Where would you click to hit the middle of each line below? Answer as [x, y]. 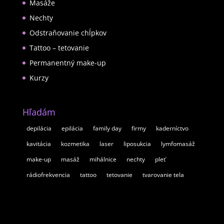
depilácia [39, 128]
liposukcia [137, 144]
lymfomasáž [178, 144]
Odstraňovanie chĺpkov [68, 32]
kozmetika [75, 144]
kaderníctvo [172, 128]
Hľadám [39, 112]
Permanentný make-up [67, 62]
